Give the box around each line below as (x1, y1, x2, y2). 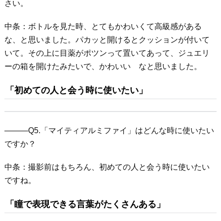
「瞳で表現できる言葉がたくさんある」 (5, 199, 165, 209)
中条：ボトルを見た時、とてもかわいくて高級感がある (4, 22, 202, 31)
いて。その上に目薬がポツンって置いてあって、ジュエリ (4, 49, 210, 57)
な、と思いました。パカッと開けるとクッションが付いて (4, 36, 210, 44)
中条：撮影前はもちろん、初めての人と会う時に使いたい (4, 163, 210, 171)
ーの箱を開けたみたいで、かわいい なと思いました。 (4, 62, 202, 71)
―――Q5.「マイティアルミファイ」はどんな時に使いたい (4, 126, 214, 135)
